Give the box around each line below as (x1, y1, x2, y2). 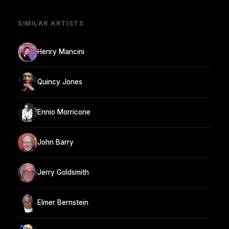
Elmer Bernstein (37, 198, 88, 207)
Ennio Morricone (37, 108, 90, 117)
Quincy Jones (37, 78, 82, 86)
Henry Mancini (37, 48, 84, 56)
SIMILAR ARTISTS (18, 19, 84, 27)
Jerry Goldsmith (37, 168, 89, 177)
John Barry (37, 138, 74, 147)
